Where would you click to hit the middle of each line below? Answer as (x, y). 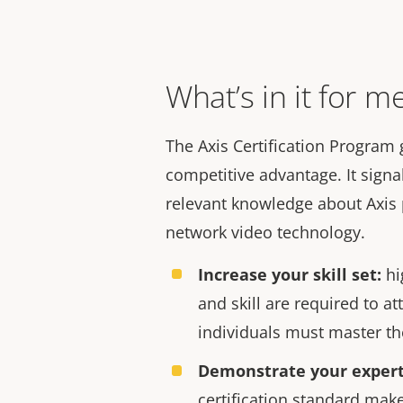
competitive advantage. (256, 175)
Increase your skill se (284, 274)
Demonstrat (247, 371)
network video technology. (265, 232)
